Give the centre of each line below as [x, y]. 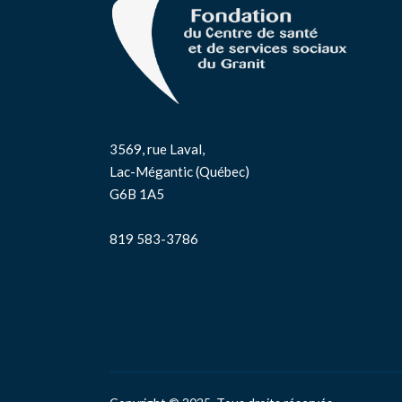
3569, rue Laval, [157, 149]
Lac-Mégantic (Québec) [179, 171]
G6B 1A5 [137, 193]
